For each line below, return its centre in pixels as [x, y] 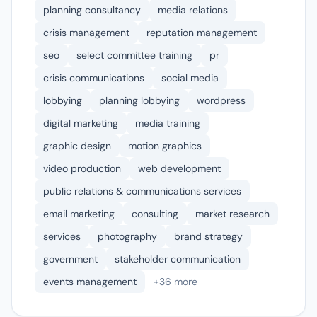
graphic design [77, 146]
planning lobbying [139, 100]
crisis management [86, 33]
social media [190, 78]
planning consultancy [92, 10]
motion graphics [165, 146]
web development [179, 168]
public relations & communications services [142, 191]
